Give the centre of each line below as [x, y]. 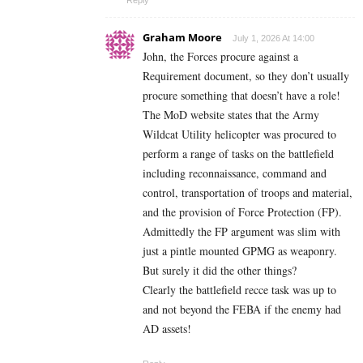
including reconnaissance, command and [235, 173]
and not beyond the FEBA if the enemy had [242, 309]
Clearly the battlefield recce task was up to [239, 289]
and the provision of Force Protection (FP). [242, 211]
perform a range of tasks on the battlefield [238, 153]
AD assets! [167, 328]
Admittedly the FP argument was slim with [241, 231]
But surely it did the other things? [220, 270]
